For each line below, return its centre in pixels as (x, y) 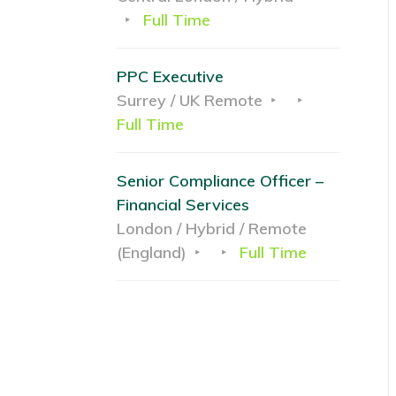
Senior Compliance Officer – (220, 181)
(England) (152, 253)
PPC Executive (170, 77)
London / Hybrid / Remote (212, 229)
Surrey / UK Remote (190, 101)
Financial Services (183, 205)
